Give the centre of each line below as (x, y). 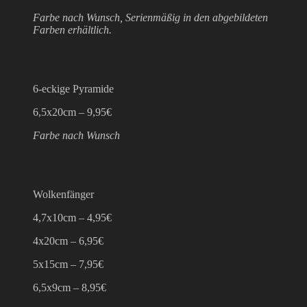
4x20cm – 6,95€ (68, 241)
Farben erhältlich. (72, 29)
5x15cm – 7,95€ (68, 264)
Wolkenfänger (63, 194)
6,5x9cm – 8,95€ (70, 287)
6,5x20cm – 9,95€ (72, 112)
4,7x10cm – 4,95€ (72, 217)
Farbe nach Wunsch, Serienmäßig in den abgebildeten (150, 17)
